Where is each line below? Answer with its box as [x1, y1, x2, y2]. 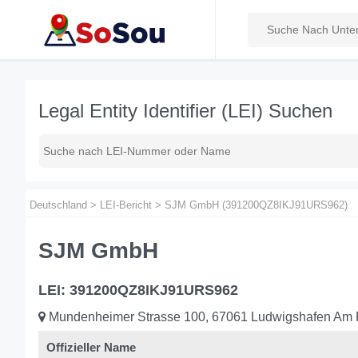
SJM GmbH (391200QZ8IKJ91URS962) [165, 199, 348, 211]
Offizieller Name [46, 340, 136, 354]
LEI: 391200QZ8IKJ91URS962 [38, 282, 238, 298]
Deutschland [30, 199, 87, 211]
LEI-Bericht [100, 199, 152, 211]
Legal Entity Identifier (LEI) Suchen [38, 100, 332, 121]
